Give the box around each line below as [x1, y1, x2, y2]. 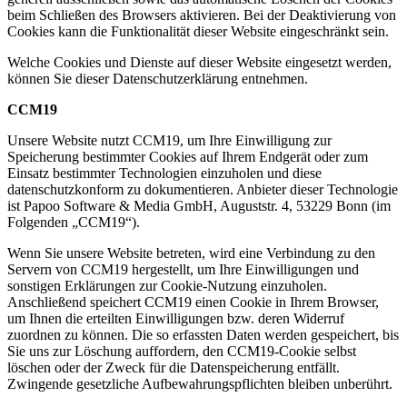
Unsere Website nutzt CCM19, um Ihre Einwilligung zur [7, 133, 332, 148]
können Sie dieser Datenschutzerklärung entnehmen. [7, 71, 308, 86]
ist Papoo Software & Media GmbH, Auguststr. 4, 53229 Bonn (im [7, 198, 391, 213]
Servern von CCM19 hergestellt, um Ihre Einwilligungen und [7, 262, 359, 277]
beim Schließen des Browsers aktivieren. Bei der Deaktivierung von [7, 7, 396, 23]
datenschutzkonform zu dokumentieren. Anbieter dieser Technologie [7, 182, 398, 197]
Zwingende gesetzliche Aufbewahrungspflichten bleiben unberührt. [7, 376, 392, 392]
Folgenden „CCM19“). [7, 214, 140, 230]
